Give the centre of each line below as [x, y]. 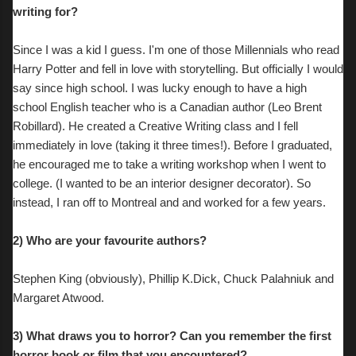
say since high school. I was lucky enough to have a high [160, 88]
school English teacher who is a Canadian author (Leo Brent [167, 107]
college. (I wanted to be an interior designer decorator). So [162, 183]
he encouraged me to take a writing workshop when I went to [169, 164]
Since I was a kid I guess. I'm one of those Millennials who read [176, 50]
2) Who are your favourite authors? [110, 240]
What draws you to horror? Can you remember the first [179, 336]
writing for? [45, 12]
